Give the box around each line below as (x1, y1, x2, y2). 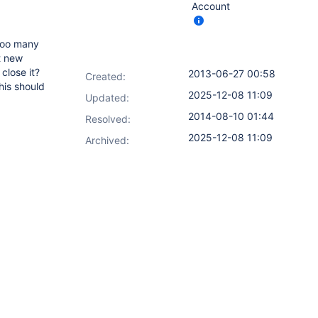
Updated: (85, 92, 129, 104)
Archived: (85, 134, 129, 146)
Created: (85, 70, 126, 82)
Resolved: (85, 113, 131, 125)
